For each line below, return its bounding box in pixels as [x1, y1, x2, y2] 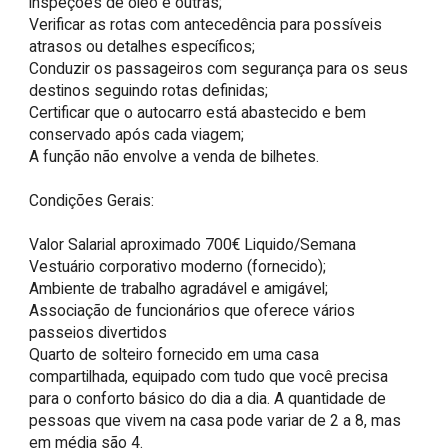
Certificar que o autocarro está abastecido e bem [29, 102, 367, 122]
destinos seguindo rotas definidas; [29, 80, 269, 100]
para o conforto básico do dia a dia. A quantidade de [29, 388, 387, 408]
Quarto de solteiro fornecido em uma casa [29, 344, 320, 364]
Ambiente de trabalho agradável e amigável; [29, 278, 329, 298]
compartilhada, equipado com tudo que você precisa [29, 366, 389, 386]
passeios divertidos [29, 322, 168, 342]
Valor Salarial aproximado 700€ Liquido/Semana [29, 234, 357, 254]
